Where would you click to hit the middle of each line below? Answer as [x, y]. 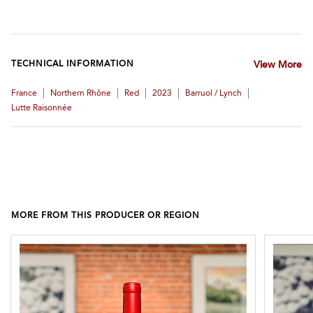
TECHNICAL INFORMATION [73, 64]
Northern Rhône [81, 94]
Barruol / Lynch [213, 94]
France [24, 94]
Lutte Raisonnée [42, 108]
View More [277, 66]
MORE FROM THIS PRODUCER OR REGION [105, 216]
